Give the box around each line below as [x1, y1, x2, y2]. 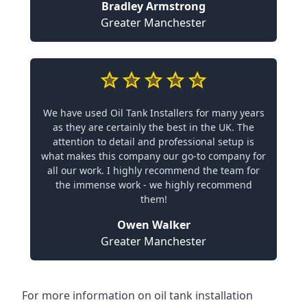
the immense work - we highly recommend [55, 177, 252, 191]
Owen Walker [116, 217, 191, 232]
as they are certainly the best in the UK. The [53, 120, 254, 134]
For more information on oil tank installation [22, 287, 253, 303]
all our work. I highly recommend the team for [47, 163, 260, 177]
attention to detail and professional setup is [53, 134, 254, 148]
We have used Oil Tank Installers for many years [42, 106, 265, 119]
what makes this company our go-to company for [41, 149, 266, 162]
